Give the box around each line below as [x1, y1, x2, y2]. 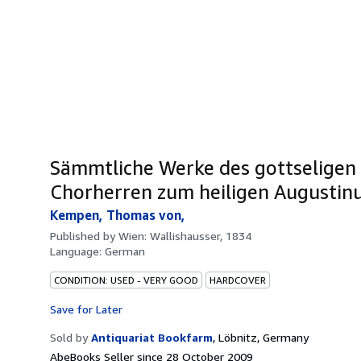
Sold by [50, 330, 88, 344]
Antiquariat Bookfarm [91, 330, 213, 344]
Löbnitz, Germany [218, 330, 309, 344]
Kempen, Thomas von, [50, 206, 185, 223]
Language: [50, 243, 105, 258]
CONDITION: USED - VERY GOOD [54, 273, 198, 286]
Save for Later [50, 301, 122, 316]
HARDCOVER [210, 273, 266, 286]
